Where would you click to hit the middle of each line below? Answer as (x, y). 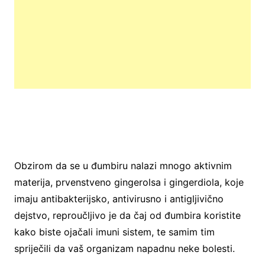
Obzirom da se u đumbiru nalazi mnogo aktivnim (123, 165)
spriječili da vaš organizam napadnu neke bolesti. (124, 248)
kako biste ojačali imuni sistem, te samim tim (114, 232)
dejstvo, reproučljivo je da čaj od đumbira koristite (127, 215)
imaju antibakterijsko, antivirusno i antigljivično (119, 198)
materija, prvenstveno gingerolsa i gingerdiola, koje (129, 182)
